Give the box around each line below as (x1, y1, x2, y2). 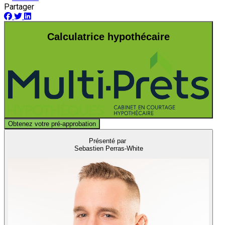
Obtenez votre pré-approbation (8, 120, 96, 128)
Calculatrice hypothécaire (47, 31, 170, 42)
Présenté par (89, 137, 126, 145)
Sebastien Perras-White (74, 144, 143, 152)
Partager (4, 2, 34, 12)
